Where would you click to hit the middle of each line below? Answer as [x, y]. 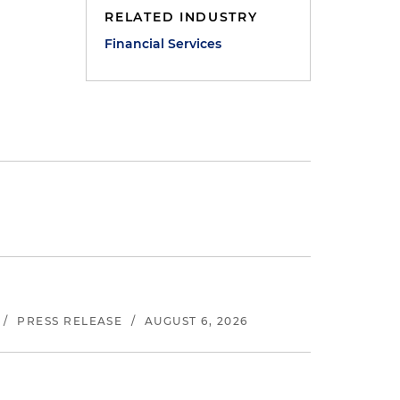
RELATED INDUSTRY [181, 17]
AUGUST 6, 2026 [196, 321]
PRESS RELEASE [70, 321]
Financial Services [163, 44]
